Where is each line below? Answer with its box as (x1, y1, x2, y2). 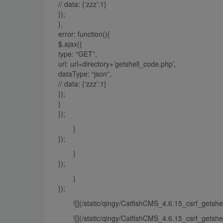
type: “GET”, (58, 49, 97, 59)
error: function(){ (58, 29, 110, 39)
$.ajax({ (58, 39, 82, 49)
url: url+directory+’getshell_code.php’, (58, 59, 176, 69)
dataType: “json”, (58, 69, 111, 79)
